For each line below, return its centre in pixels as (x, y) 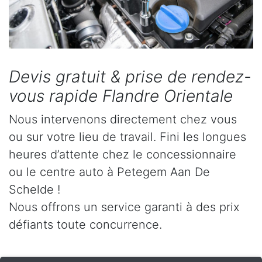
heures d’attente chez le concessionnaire (123, 155)
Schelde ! (35, 190)
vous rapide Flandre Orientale (121, 96)
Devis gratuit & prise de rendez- (130, 77)
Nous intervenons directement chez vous (123, 120)
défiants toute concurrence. (85, 225)
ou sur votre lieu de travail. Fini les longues (127, 137)
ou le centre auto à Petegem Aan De (109, 172)
